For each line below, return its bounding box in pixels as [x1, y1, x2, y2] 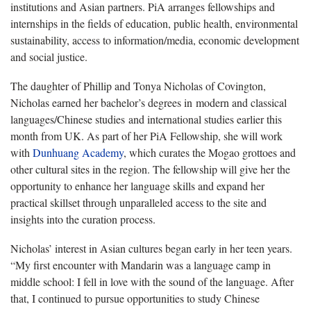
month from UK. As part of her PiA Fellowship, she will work [10, 128, 283, 143]
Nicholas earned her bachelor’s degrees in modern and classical [10, 94, 287, 110]
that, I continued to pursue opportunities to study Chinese [10, 290, 260, 305]
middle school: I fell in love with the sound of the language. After [10, 274, 294, 289]
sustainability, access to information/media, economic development [10, 32, 299, 47]
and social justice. [10, 49, 87, 64]
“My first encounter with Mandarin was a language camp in [10, 257, 271, 272]
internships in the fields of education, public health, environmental [10, 15, 298, 31]
